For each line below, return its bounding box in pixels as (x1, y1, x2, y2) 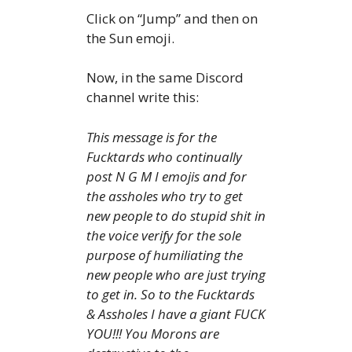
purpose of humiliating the (86, 245, 243, 264)
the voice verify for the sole (86, 225, 241, 244)
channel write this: (86, 88, 199, 107)
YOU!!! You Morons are (86, 324, 219, 343)
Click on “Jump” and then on (86, 9, 258, 27)
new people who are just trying (86, 265, 266, 284)
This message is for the (86, 127, 217, 146)
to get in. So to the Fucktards (86, 284, 255, 303)
